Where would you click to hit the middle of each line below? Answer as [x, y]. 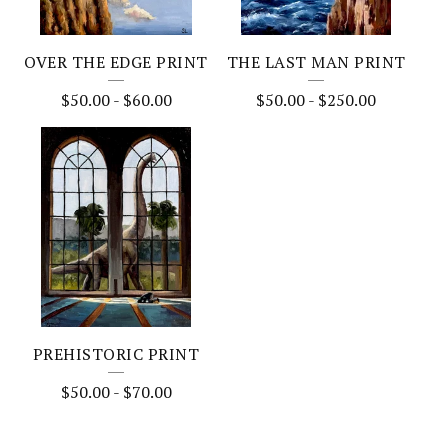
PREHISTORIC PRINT [116, 354]
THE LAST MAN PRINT [316, 62]
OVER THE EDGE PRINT [116, 62]
